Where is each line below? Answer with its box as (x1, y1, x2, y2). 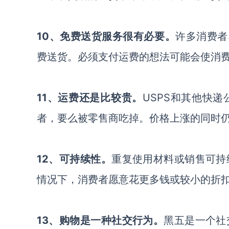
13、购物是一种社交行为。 (37, 214, 164, 226)
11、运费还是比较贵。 (37, 91, 143, 104)
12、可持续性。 (37, 153, 112, 165)
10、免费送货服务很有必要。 (37, 30, 176, 42)
